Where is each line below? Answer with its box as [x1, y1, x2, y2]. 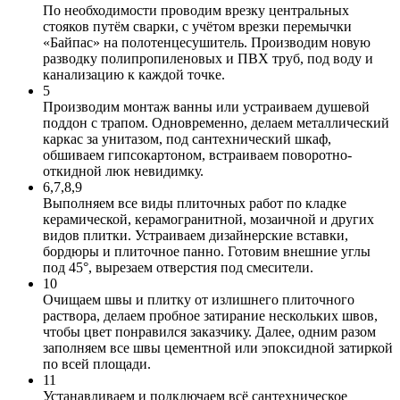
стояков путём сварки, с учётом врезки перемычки [43, 18, 352, 34]
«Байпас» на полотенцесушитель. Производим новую [43, 34, 371, 50]
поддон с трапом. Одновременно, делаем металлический [43, 114, 389, 130]
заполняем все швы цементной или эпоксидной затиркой [43, 339, 393, 355]
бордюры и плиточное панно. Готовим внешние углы [43, 243, 371, 259]
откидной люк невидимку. [43, 162, 204, 179]
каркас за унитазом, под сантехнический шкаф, [43, 130, 331, 146]
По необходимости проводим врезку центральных [43, 2, 349, 18]
